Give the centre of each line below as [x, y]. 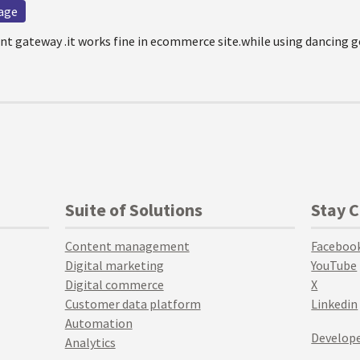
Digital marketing [114, 265]
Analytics [90, 342]
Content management [127, 246]
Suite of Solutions [133, 210]
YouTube [334, 265]
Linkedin [335, 304]
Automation [98, 323]
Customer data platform [133, 304]
